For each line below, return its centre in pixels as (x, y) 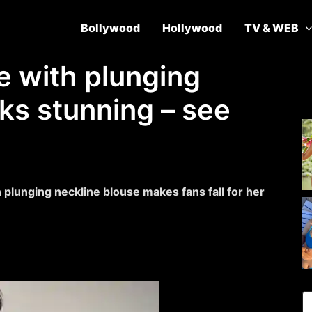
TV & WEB (271, 28)
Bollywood (110, 28)
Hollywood (192, 28)
